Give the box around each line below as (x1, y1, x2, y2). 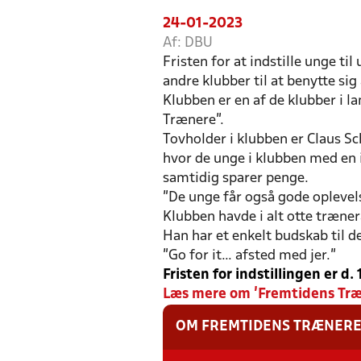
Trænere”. (163, 113, 224, 127)
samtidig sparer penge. (163, 171, 309, 185)
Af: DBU (163, 35, 213, 50)
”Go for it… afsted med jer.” (163, 248, 336, 263)
